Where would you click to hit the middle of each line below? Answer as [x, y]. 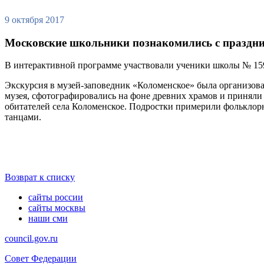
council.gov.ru [31, 239]
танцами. [24, 117]
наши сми [48, 219]
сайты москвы [57, 208]
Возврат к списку [40, 177]
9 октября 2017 [34, 19]
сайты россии [56, 197]
